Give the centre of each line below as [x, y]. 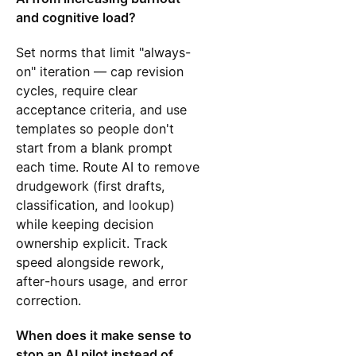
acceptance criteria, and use [101, 110]
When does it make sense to [103, 336]
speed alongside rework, [90, 263]
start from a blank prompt [94, 148]
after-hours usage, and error [101, 282]
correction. [48, 301]
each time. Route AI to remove [107, 167]
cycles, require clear [76, 91]
